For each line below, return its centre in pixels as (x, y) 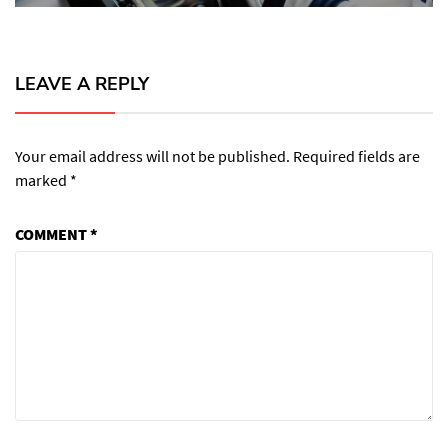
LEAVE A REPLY (82, 83)
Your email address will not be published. (152, 155)
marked (42, 179)
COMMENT (52, 233)
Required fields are (356, 155)
